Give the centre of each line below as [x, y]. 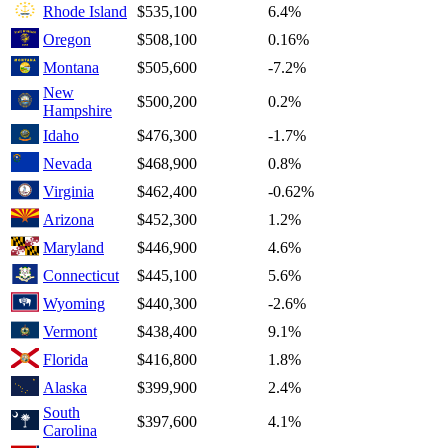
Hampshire [77, 111]
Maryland [73, 248]
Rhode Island [85, 12]
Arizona [68, 220]
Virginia [68, 192]
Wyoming [74, 304]
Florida [65, 360]
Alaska [65, 388]
